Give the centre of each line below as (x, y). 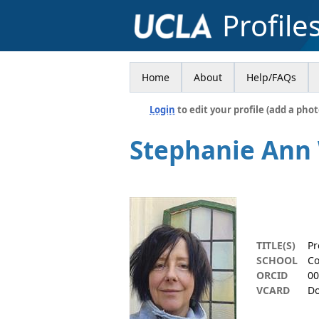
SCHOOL (277, 260)
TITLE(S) (276, 245)
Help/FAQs (271, 77)
